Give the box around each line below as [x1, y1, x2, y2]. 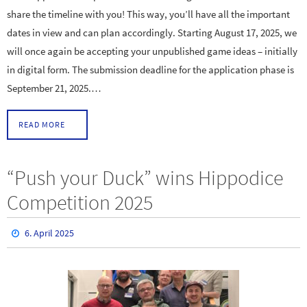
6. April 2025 [25, 227, 75, 240]
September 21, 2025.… [7, 82, 101, 95]
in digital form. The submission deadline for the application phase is [7, 63, 294, 77]
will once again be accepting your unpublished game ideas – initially [7, 45, 297, 58]
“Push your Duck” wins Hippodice [7, 164, 283, 191]
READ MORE [19, 119, 65, 130]
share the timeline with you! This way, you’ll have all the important [7, 8, 290, 21]
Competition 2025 [7, 189, 153, 216]
